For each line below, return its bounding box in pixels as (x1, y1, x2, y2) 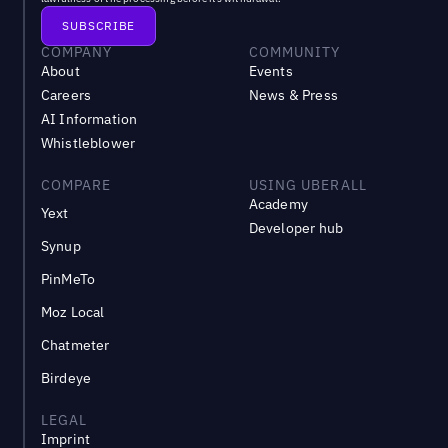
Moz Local (40, 303, 105, 322)
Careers (40, 86, 92, 105)
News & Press (248, 86, 338, 105)
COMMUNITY (248, 43, 341, 62)
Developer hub (248, 219, 344, 238)
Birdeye (40, 369, 92, 388)
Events (248, 62, 293, 81)
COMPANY (40, 43, 113, 62)
